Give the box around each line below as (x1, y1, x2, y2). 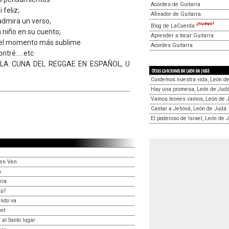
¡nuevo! (196, 21, 214, 26)
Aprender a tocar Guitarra (151, 32, 214, 39)
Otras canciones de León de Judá (152, 66, 210, 75)
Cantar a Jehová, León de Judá (151, 105, 226, 112)
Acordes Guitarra (151, 41, 193, 49)
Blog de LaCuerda (151, 22, 196, 29)
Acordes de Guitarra (151, 1, 200, 8)
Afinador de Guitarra (151, 11, 201, 17)
